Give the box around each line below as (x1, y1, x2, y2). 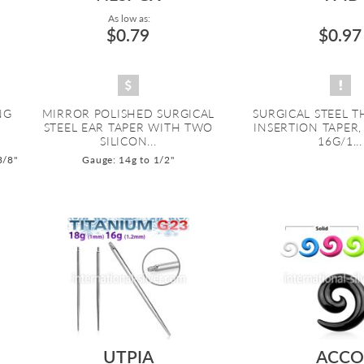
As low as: (106, 12, 151, 25)
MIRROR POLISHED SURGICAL (41, 106, 215, 121)
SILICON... (100, 134, 157, 149)
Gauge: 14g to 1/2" (82, 154, 175, 167)
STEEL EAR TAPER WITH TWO (43, 120, 214, 135)
